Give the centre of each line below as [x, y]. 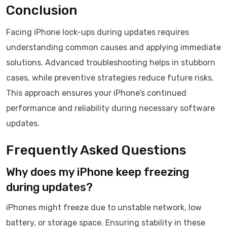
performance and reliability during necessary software [110, 108]
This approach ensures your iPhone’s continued [96, 93]
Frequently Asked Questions [96, 150]
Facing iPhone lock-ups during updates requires [98, 32]
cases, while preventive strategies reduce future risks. [110, 78]
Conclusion [42, 10]
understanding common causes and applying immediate [113, 47]
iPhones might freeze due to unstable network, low [104, 207]
